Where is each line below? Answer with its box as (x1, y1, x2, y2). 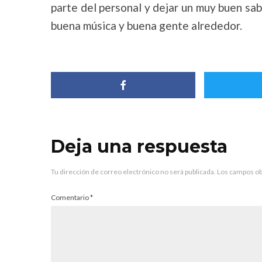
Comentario (51, 193, 90, 202)
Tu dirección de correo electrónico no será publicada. (51, 167, 216, 176)
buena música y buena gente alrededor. (51, 19, 242, 32)
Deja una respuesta (51, 136, 227, 157)
